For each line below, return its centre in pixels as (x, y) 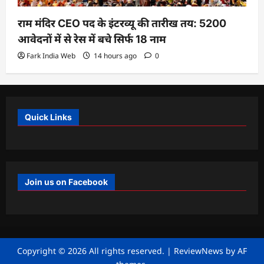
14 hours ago (115, 55)
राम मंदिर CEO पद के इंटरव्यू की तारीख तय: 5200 (122, 23)
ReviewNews (199, 250)
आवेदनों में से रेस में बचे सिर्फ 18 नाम (92, 39)
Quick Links (48, 117)
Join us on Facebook (66, 181)
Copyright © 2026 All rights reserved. (92, 250)
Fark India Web (51, 55)
